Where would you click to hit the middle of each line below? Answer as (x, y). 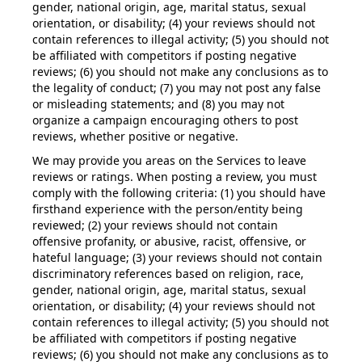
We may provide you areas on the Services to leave (169, 160)
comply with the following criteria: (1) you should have (179, 193)
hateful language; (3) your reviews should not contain (177, 257)
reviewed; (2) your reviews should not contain (155, 225)
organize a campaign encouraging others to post (165, 120)
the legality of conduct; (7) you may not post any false (177, 88)
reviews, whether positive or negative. (135, 136)
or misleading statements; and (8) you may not (158, 104)
